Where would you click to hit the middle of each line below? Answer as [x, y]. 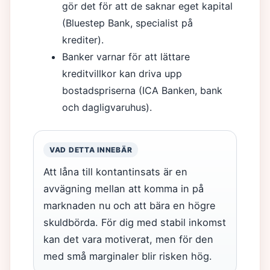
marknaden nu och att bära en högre [130, 206]
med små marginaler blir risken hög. [128, 256]
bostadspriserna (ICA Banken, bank [142, 90]
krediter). [83, 40]
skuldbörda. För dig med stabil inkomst [135, 222]
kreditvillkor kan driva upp [122, 74]
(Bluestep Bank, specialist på [127, 23]
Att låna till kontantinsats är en [115, 172]
